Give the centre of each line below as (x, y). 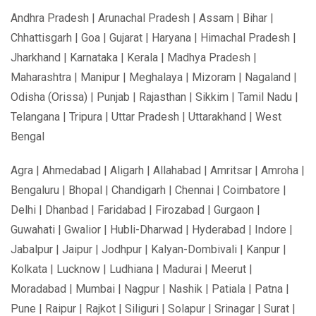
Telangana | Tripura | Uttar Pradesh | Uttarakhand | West (146, 117)
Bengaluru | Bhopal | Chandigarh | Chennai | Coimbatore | (148, 190)
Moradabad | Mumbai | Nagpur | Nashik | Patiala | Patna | (150, 289)
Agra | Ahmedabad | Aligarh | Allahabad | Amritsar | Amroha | (158, 170)
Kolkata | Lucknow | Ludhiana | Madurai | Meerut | (132, 269)
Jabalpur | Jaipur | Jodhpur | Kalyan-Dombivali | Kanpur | (148, 249)
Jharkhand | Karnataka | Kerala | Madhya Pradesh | (134, 57)
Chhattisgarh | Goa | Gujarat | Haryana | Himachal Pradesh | (153, 38)
